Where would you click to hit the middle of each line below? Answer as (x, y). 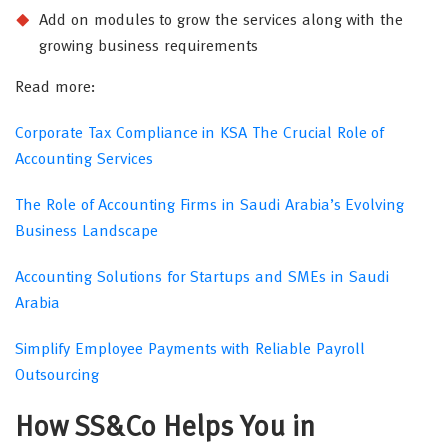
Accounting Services (84, 159)
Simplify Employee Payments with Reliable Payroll (190, 349)
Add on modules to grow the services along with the (221, 20)
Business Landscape (86, 231)
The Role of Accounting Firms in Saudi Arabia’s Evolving (210, 205)
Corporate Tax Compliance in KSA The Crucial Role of (200, 133)
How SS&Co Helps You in (165, 428)
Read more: (55, 87)
